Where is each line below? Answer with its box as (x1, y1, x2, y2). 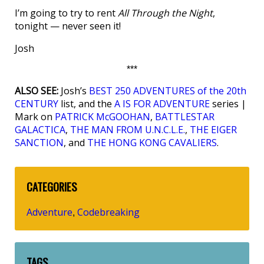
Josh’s (58, 84, 89, 98)
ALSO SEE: (15, 84, 58, 98)
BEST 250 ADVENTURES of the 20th (89, 84, 246, 98)
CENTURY (15, 97, 58, 111)
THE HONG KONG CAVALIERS (87, 136, 217, 150)
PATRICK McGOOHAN (55, 110, 150, 124)
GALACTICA (15, 123, 65, 137)
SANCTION (15, 136, 64, 150)
